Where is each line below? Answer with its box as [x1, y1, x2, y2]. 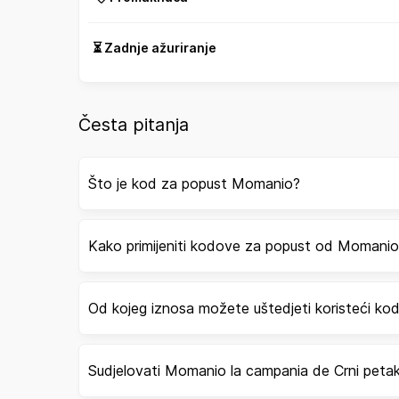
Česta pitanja [78, 114, 189, 136]
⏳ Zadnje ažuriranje [93, 40, 216, 56]
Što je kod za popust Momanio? [88, 175, 300, 193]
